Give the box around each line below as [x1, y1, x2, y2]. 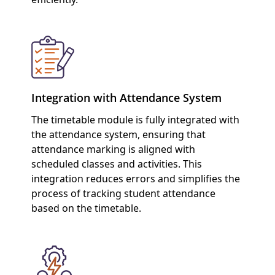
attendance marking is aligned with [31, 142, 195, 157]
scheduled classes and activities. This [31, 157, 202, 171]
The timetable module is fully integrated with [31, 113, 239, 127]
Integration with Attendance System [31, 90, 222, 106]
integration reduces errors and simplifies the [31, 172, 240, 186]
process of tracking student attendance [31, 187, 215, 201]
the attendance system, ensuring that [31, 128, 206, 142]
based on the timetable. [31, 201, 141, 215]
